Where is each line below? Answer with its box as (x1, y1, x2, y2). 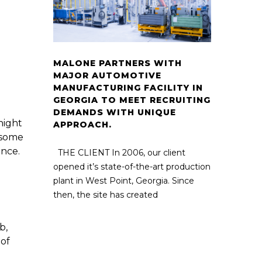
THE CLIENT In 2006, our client (53, 147, 185, 158)
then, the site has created (53, 189, 158, 200)
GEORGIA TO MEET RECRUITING (53, 94, 211, 105)
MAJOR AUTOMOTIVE (53, 70, 161, 81)
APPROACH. (53, 119, 112, 130)
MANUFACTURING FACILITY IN (53, 82, 203, 93)
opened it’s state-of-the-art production (53, 161, 211, 172)
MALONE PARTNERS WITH (53, 57, 182, 68)
